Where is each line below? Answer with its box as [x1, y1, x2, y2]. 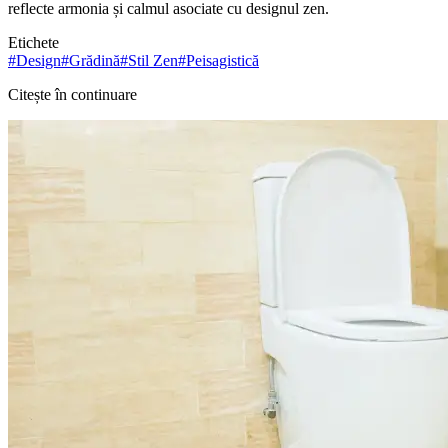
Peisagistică [186, 51, 259, 69]
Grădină [69, 51, 120, 69]
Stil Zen [128, 51, 178, 69]
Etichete [8, 33, 59, 51]
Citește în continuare [8, 85, 137, 103]
